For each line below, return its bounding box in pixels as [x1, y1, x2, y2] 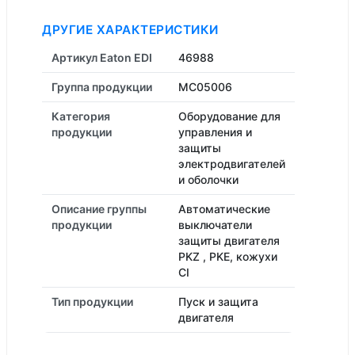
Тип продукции [52, 295, 133, 308]
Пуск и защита [178, 295, 258, 308]
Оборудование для [178, 109, 281, 123]
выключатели [178, 218, 252, 231]
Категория [52, 109, 110, 123]
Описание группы [52, 202, 147, 216]
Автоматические [178, 202, 270, 216]
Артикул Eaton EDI [52, 51, 152, 64]
